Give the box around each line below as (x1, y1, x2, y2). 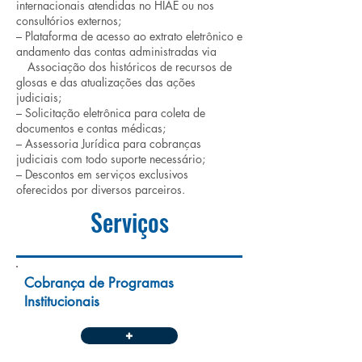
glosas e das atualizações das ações (16, 74, 196, 90)
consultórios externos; (16, 13, 121, 28)
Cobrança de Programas (24, 274, 174, 292)
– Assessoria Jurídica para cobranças (16, 136, 201, 151)
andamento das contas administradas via (16, 44, 217, 59)
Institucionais (24, 293, 99, 310)
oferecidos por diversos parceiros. (16, 182, 185, 197)
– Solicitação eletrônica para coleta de (16, 105, 205, 120)
